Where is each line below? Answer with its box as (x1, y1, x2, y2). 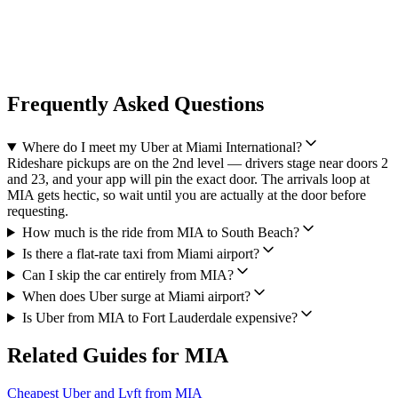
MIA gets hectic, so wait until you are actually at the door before (7, 187, 366, 203)
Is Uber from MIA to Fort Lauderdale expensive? (21, 310, 298, 325)
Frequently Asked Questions (7, 92, 264, 116)
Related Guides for (7, 343, 185, 367)
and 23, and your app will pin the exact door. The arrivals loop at (7, 171, 370, 187)
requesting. (7, 203, 68, 219)
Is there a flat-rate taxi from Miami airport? (21, 246, 259, 261)
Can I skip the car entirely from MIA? (21, 267, 234, 283)
